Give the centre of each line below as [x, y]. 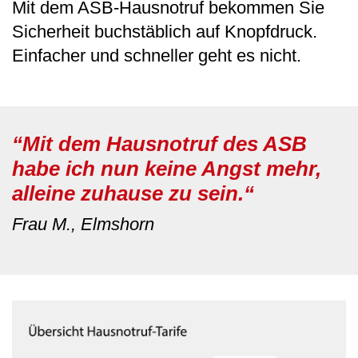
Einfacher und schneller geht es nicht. [157, 55]
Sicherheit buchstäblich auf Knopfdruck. [165, 31]
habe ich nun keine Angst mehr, [167, 168]
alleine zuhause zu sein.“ [133, 193]
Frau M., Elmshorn [83, 224]
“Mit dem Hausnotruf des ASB [159, 143]
